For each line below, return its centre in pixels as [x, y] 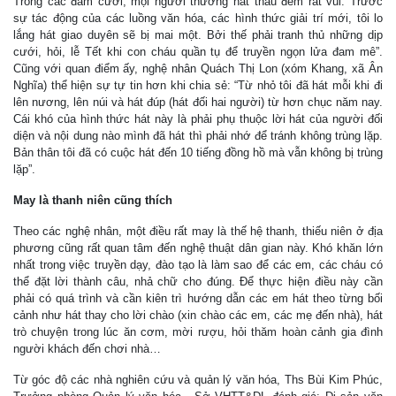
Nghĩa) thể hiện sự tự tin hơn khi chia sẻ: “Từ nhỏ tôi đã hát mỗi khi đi [198, 85]
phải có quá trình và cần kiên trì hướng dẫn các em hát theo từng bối [198, 298]
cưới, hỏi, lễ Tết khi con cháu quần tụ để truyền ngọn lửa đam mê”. [198, 51]
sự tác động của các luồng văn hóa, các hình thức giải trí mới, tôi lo [198, 18]
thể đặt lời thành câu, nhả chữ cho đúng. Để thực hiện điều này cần [198, 281]
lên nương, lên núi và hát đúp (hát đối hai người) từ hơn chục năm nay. [198, 102]
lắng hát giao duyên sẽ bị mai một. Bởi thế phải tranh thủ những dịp [198, 34]
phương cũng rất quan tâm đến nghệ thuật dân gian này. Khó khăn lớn [198, 247]
